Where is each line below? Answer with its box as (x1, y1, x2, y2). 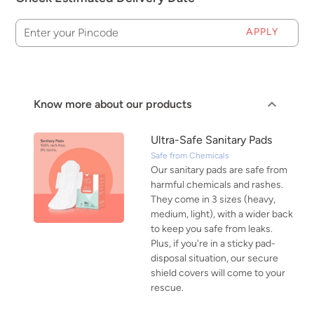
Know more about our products (33, 97, 191, 111)
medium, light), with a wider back (151, 208, 293, 221)
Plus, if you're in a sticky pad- (151, 238, 275, 250)
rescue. (151, 282, 184, 294)
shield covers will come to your (151, 267, 285, 280)
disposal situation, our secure (151, 252, 278, 265)
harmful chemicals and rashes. (151, 179, 283, 191)
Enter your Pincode (24, 26, 119, 40)
